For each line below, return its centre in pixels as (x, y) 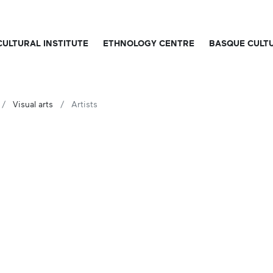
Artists (84, 105)
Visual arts (33, 105)
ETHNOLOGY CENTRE (149, 44)
